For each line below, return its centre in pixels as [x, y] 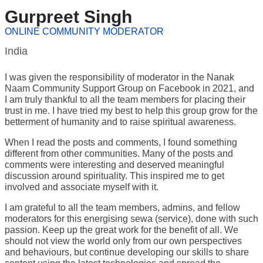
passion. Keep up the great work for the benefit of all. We [122, 230]
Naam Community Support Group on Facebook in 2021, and [129, 88]
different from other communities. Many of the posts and [119, 154]
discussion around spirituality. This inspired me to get [114, 176]
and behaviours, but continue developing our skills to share [127, 252]
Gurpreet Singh [68, 17]
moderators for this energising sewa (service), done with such [131, 219]
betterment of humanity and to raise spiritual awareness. [120, 122]
